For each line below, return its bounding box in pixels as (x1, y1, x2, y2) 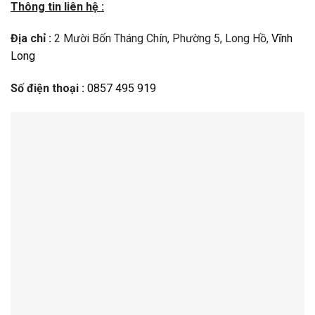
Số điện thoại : (11, 82, 87, 96)
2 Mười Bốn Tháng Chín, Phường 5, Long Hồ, (51, 32, 271, 46)
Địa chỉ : (11, 32, 51, 46)
